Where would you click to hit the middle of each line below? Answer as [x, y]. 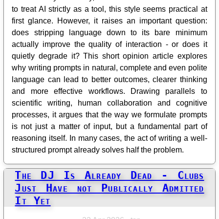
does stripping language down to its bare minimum [109, 33]
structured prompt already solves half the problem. [98, 150]
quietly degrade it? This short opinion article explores [109, 56]
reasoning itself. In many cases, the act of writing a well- [109, 138]
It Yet [33, 200]
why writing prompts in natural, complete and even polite [109, 68]
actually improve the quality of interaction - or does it [109, 44]
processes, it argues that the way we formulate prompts [109, 115]
